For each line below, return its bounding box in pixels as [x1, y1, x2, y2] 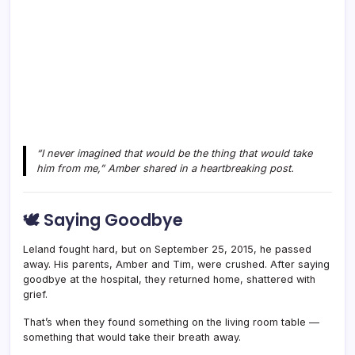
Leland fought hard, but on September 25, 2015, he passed [23, 242, 311, 255]
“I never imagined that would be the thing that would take [36, 147, 312, 159]
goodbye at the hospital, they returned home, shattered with [23, 273, 315, 285]
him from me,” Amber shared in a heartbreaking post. [36, 162, 294, 174]
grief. [23, 288, 48, 300]
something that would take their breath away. [23, 330, 241, 343]
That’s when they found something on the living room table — [23, 315, 319, 328]
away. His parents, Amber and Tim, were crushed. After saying [23, 258, 330, 270]
